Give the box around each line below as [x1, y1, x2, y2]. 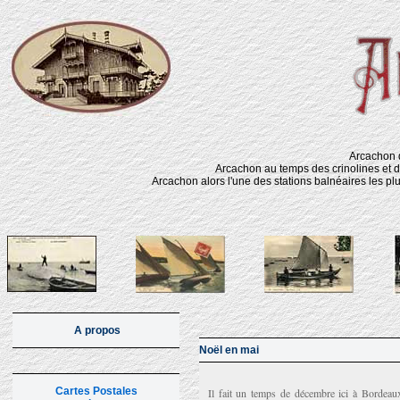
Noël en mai [199, 344, 259, 356]
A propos [74, 324, 121, 337]
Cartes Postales [54, 385, 137, 397]
